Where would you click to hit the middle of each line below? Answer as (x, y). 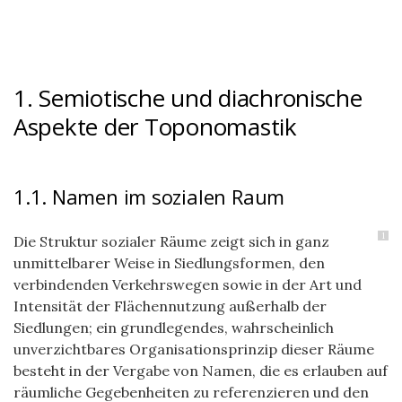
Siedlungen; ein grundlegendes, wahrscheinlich (174, 328)
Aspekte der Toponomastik (155, 127)
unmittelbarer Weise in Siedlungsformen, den (169, 263)
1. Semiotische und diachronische (188, 98)
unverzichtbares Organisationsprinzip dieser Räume (194, 349)
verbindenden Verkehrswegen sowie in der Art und (188, 284)
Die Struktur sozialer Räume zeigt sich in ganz (171, 241)
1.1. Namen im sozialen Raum (149, 197)
